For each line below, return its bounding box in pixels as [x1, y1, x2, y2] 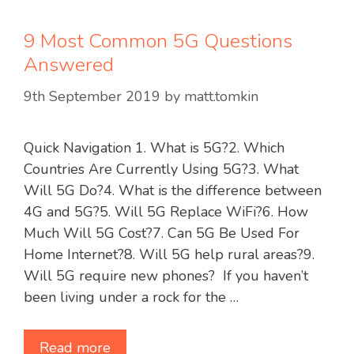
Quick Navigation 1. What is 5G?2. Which [24, 138, 284, 158]
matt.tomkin [184, 87, 258, 107]
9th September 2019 [24, 87, 160, 107]
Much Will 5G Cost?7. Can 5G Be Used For [24, 224, 299, 243]
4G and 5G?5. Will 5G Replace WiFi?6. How [24, 202, 308, 222]
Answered [24, 51, 114, 79]
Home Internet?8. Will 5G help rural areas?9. [24, 245, 314, 265]
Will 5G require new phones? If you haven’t [24, 266, 308, 286]
